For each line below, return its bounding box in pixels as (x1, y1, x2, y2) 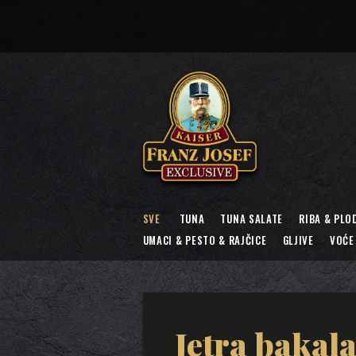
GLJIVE (282, 231, 314, 248)
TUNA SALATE (220, 210, 284, 226)
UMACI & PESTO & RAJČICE (142, 231, 267, 248)
